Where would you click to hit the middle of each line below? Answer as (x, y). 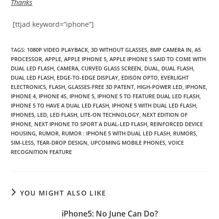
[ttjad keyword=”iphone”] (53, 24)
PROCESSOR (27, 59)
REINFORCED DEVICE (177, 124)
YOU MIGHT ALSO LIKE (63, 193)
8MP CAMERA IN (171, 49)
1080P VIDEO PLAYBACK (58, 49)
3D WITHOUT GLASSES (119, 49)
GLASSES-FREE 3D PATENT (101, 87)
